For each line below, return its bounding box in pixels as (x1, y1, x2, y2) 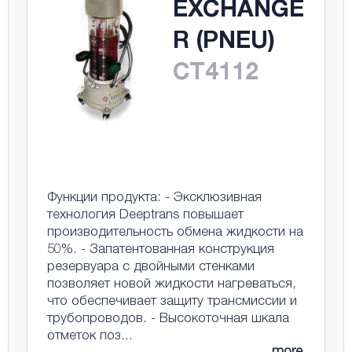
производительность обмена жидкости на (46, 226, 303, 240)
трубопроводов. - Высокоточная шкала (46, 313, 289, 326)
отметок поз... (46, 330, 133, 343)
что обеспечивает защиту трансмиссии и (46, 295, 297, 309)
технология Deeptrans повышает (46, 209, 244, 222)
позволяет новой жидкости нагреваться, (46, 278, 296, 291)
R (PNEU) (172, 31, 275, 55)
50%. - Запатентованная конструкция (46, 244, 274, 257)
